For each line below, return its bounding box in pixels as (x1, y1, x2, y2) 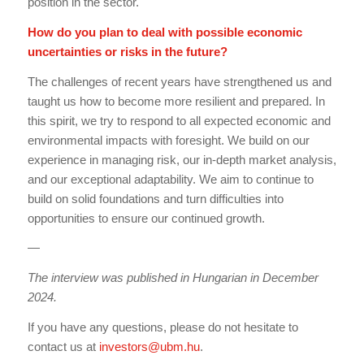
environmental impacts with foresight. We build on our (27, 132, 310, 147)
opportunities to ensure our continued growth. (27, 210, 265, 225)
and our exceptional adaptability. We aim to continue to (27, 171, 314, 186)
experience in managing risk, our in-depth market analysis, (27, 152, 336, 167)
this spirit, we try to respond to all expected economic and (27, 113, 331, 128)
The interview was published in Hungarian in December (27, 271, 318, 285)
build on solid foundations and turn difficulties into (27, 191, 284, 206)
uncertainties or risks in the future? (27, 44, 227, 58)
